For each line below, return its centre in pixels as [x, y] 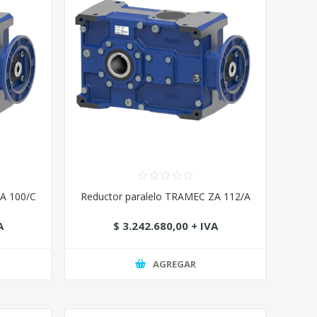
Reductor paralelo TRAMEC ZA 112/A [165, 196]
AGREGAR [174, 264]
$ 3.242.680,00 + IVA [165, 226]
